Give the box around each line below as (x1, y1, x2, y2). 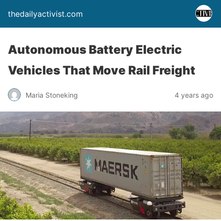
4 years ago (175, 90, 213, 99)
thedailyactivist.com (8, 9, 83, 19)
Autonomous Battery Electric (8, 42, 182, 57)
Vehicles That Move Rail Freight (8, 63, 195, 77)
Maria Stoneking (26, 90, 78, 99)
